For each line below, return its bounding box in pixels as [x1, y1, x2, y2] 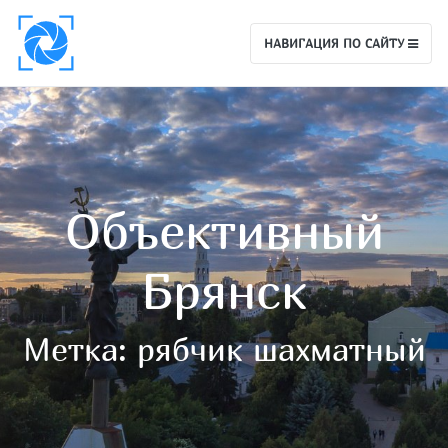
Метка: [22, 329, 137, 368]
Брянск [141, 260, 307, 320]
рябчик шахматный [136, 329, 426, 368]
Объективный [64, 200, 384, 260]
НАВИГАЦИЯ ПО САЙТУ [264, 34, 408, 51]
